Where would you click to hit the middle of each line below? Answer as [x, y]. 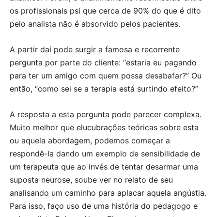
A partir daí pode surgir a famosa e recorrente [95, 49]
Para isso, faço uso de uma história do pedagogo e [104, 206]
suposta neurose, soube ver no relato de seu [91, 179]
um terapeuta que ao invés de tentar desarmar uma [104, 166]
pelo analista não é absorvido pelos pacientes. [95, 23]
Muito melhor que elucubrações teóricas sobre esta [104, 127]
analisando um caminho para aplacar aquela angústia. [108, 193]
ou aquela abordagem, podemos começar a [90, 140]
